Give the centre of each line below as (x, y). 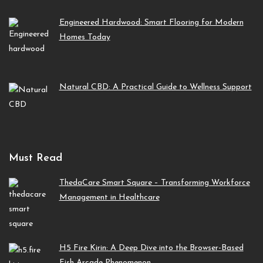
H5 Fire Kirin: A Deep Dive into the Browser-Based (151, 248)
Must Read (36, 159)
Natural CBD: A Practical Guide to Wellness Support (155, 87)
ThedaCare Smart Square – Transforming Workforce (154, 183)
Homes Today (85, 37)
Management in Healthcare (109, 198)
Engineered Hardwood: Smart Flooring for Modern (151, 22)
